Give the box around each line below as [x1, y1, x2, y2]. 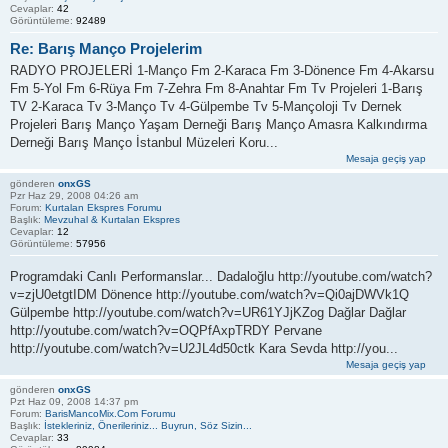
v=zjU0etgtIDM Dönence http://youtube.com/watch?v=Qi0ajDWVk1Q [10, 286, 409, 302]
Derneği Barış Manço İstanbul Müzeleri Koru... [10, 135, 278, 151]
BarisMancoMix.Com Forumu [45, 407, 176, 419]
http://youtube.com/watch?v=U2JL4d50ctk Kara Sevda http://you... [10, 340, 398, 356]
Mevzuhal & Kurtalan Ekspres [44, 214, 180, 226]
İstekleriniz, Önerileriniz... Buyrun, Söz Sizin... [44, 419, 252, 431]
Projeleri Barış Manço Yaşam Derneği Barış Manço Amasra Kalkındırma [10, 117, 427, 133]
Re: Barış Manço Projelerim [10, 39, 202, 57]
